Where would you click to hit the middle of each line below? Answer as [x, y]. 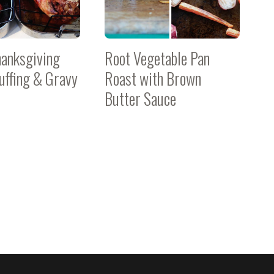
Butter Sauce [140, 98]
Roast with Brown [153, 78]
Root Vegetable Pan [157, 58]
